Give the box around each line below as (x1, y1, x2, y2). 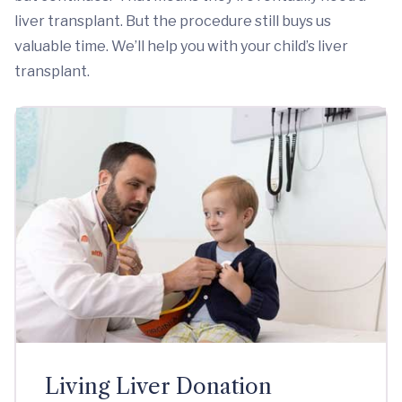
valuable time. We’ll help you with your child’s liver (14, 38, 348, 55)
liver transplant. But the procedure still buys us (14, 13, 331, 30)
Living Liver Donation (45, 373, 272, 400)
